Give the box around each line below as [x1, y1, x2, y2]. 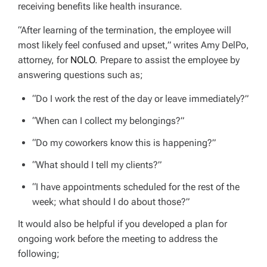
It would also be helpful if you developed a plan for [18, 218, 227, 229]
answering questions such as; [18, 69, 143, 80]
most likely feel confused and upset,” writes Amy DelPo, [18, 39, 249, 51]
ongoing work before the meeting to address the [18, 232, 218, 244]
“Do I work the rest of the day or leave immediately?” [32, 92, 249, 104]
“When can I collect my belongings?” [32, 114, 184, 126]
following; [18, 247, 60, 259]
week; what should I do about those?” [32, 195, 190, 207]
